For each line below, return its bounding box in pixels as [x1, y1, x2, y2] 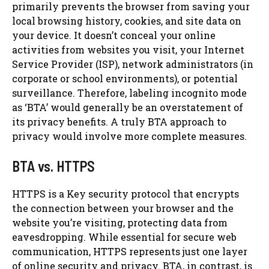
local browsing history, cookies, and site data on [12, 14, 241, 27]
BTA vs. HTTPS [12, 157, 95, 175]
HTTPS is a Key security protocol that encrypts [12, 187, 239, 200]
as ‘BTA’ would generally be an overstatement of [12, 100, 243, 113]
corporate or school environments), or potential [12, 71, 238, 85]
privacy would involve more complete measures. [12, 129, 247, 142]
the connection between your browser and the [12, 201, 234, 214]
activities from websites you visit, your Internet [12, 43, 244, 56]
